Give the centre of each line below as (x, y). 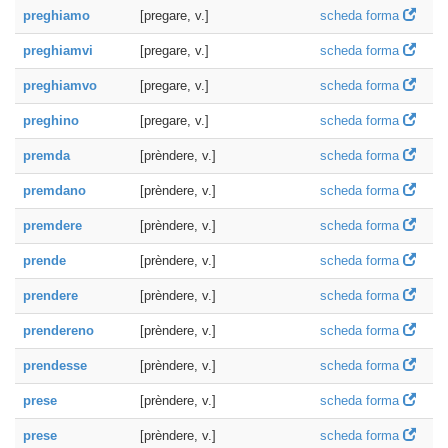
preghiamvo (60, 85)
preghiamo (56, 15)
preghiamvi (58, 50)
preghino (51, 120)
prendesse (55, 365)
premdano (54, 190)
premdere (52, 225)
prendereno (58, 330)
